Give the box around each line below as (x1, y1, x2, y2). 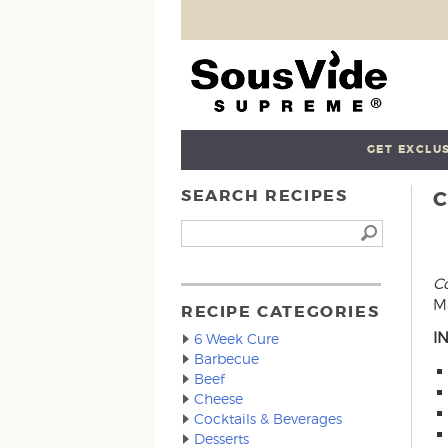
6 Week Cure (194, 330, 280, 347)
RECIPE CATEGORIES (181, 301, 380, 322)
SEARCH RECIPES (181, 185, 348, 206)
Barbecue (194, 350, 260, 367)
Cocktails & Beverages (194, 410, 343, 427)
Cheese (194, 390, 244, 407)
